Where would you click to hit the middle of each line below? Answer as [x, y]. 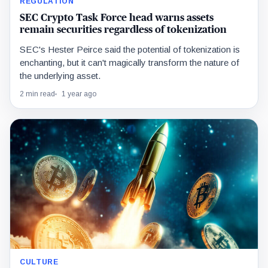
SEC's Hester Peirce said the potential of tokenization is [130, 50]
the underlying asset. [60, 76]
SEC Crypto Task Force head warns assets [117, 18]
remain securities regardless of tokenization [123, 30]
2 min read [37, 94]
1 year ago [79, 94]
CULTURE [39, 262]
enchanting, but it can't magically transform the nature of [130, 63]
